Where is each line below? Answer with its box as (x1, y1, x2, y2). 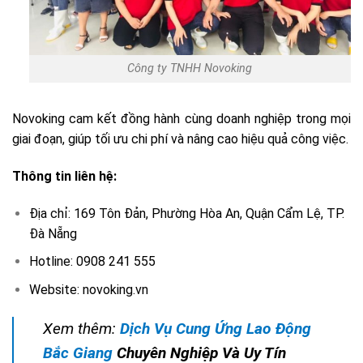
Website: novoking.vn (28, 281, 148, 297)
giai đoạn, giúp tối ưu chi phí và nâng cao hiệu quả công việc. (12, 131, 348, 147)
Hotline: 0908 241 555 (28, 254, 156, 270)
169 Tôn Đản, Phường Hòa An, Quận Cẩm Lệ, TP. (73, 205, 344, 221)
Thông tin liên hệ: (12, 168, 117, 184)
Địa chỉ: (28, 205, 74, 221)
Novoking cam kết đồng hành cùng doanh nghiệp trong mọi (12, 111, 351, 127)
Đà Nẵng (28, 225, 77, 241)
